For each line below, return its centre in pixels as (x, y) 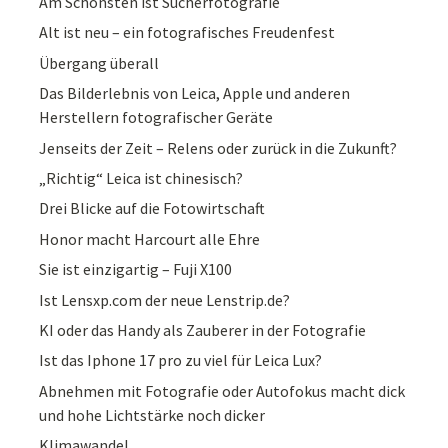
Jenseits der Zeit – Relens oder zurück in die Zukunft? (218, 147)
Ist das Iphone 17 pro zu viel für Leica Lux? (181, 360)
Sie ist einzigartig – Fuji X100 (136, 269)
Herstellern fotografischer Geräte (156, 117)
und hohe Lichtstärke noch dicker (152, 414)
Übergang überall (99, 62)
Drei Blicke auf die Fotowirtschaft (152, 208)
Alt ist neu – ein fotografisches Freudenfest (187, 32)
